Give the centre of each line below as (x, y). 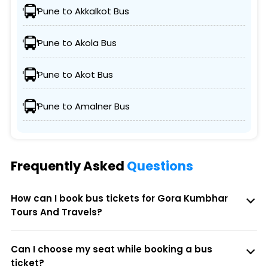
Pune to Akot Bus (75, 75)
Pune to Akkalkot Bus (83, 11)
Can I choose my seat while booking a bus (111, 249)
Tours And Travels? (56, 212)
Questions (160, 166)
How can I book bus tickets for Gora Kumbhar (119, 199)
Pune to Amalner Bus (83, 106)
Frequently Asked (68, 166)
